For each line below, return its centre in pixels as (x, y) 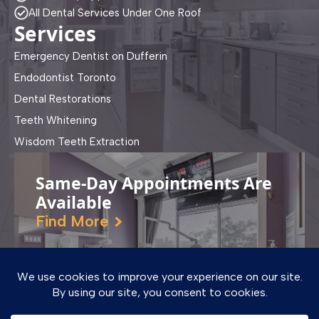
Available (74, 202)
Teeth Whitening (56, 120)
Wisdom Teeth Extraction (77, 141)
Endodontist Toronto (65, 77)
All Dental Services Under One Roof (115, 12)
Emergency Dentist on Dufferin (91, 56)
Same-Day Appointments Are (154, 183)
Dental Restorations (63, 99)
